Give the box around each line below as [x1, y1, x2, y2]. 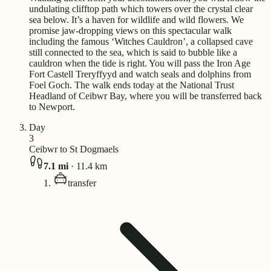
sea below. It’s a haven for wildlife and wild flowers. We [29, 14, 244, 25]
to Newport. [29, 101, 75, 112]
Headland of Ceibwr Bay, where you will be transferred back [29, 90, 262, 101]
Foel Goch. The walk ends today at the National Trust [29, 79, 234, 90]
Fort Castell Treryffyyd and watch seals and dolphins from [29, 68, 251, 79]
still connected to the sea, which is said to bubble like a [29, 47, 237, 57]
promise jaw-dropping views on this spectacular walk [29, 25, 232, 36]
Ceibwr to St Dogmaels [29, 143, 119, 154]
